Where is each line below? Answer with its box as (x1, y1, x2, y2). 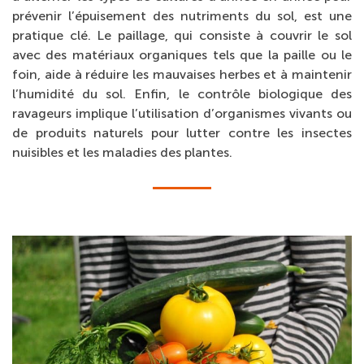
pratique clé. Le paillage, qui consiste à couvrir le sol (12, 28, 352, 44)
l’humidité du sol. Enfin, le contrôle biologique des (12, 86, 352, 102)
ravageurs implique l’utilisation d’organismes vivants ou (12, 106, 352, 122)
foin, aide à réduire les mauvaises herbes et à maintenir (12, 67, 352, 83)
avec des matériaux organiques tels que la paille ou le (12, 47, 352, 63)
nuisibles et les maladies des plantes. (12, 145, 232, 161)
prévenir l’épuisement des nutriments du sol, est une (12, 8, 352, 24)
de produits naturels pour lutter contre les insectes (12, 125, 352, 141)
